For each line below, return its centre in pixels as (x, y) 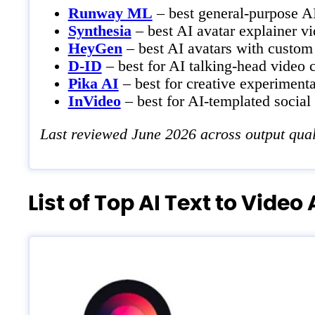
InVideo (94, 102)
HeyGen (95, 49)
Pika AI (93, 84)
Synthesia (99, 31)
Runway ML (110, 14)
